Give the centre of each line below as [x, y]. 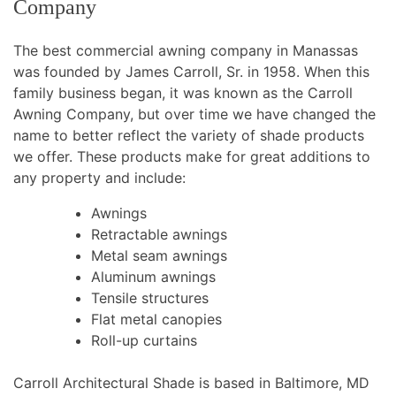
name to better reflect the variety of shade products [189, 136]
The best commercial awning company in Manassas [186, 51]
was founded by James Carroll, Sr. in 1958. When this [191, 72]
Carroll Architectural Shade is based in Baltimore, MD [191, 383]
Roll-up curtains [144, 341]
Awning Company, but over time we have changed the [194, 114]
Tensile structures [150, 298]
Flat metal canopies [156, 320]
